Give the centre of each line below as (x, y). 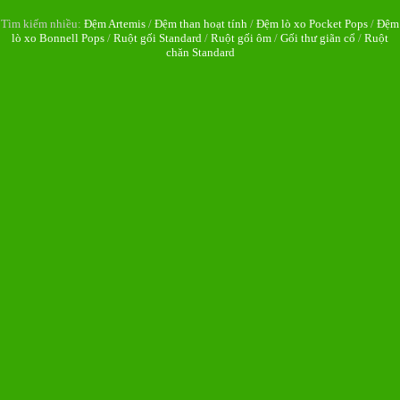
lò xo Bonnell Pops (58, 38)
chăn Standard (200, 52)
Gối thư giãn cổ (318, 38)
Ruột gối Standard (158, 38)
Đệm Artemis (115, 24)
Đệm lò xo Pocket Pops (312, 24)
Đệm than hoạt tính (201, 24)
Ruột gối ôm (241, 38)
